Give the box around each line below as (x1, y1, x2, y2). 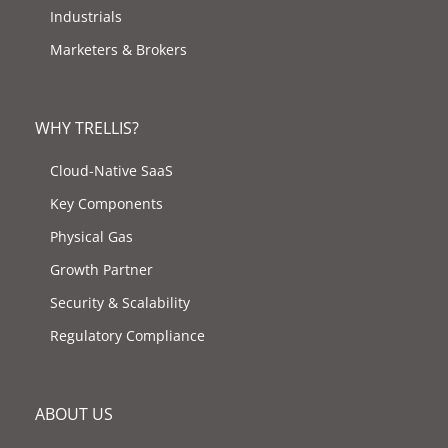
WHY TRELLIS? (35, 117, 139, 140)
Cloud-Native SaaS (50, 161, 173, 181)
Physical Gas (50, 227, 133, 247)
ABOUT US (35, 403, 113, 426)
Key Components (50, 194, 163, 214)
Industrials (50, 7, 122, 27)
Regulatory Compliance (50, 326, 205, 346)
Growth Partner (50, 260, 153, 280)
